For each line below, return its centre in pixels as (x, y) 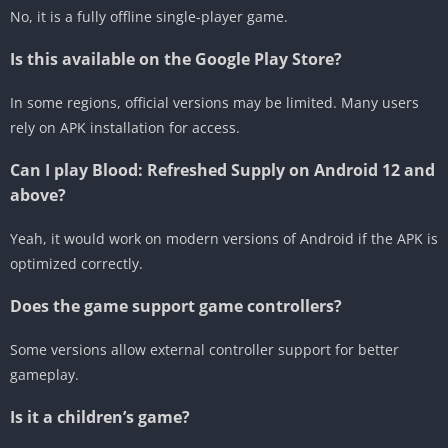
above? (38, 194)
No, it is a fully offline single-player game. (149, 16)
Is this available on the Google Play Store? (176, 58)
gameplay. (44, 374)
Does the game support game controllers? (176, 305)
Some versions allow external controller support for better (204, 349)
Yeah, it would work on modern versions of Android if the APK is (224, 238)
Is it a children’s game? (100, 416)
